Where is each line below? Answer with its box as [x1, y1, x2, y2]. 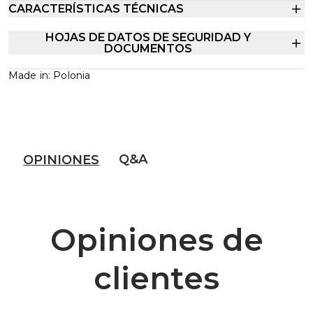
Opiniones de [50, 221, 263, 259]
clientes [94, 259, 219, 297]
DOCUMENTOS [104, 42, 192, 55]
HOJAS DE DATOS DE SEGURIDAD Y [45, 31, 251, 44]
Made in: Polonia [8, 69, 91, 82]
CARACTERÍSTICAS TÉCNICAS [8, 2, 184, 15]
